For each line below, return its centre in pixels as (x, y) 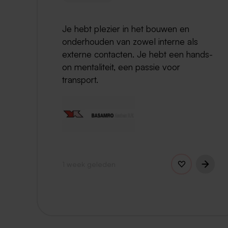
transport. (80, 79)
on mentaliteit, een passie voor (121, 66)
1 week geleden (89, 164)
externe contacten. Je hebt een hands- (137, 54)
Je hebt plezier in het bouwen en (126, 28)
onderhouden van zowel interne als (130, 41)
